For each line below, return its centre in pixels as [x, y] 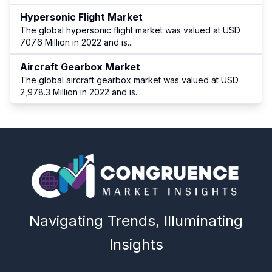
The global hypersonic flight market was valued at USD [130, 30]
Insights [136, 245]
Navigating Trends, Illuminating [136, 221]
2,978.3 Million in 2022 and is [78, 92]
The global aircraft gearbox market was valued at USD [129, 80]
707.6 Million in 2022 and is [74, 42]
